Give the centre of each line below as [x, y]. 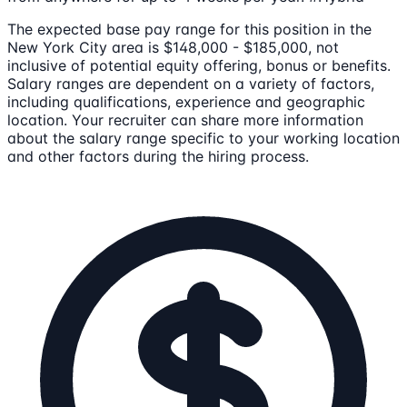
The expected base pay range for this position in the [189, 29]
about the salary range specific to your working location [203, 138]
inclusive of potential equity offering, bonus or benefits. [199, 65]
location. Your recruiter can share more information [185, 120]
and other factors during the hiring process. [158, 156]
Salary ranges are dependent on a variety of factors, [191, 84]
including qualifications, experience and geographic [186, 102]
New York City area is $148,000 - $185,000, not [173, 47]
